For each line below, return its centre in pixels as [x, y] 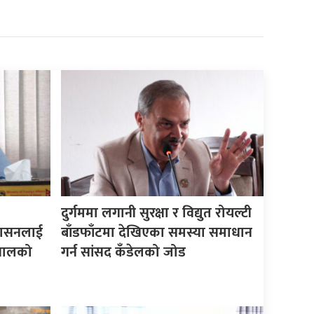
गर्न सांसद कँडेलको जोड [124, 252]
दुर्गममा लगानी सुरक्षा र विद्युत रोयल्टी [157, 213]
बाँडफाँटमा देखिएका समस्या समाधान [157, 232]
